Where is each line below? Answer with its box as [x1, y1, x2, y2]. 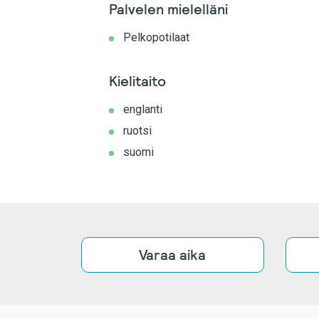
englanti [123, 103, 162, 116]
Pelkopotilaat [123, 31, 189, 44]
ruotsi [123, 124, 152, 137]
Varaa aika [139, 246, 206, 264]
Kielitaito [109, 72, 166, 90]
